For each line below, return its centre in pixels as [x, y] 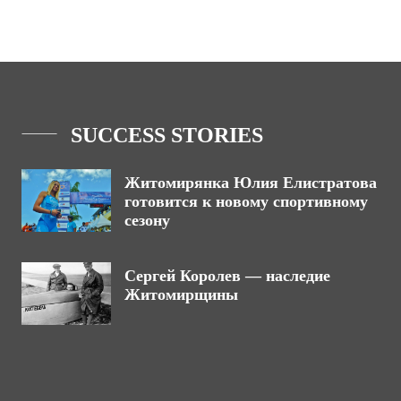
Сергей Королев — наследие [227, 276]
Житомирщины [181, 294]
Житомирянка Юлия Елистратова [251, 183]
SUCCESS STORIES [167, 135]
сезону [147, 220]
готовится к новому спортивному [246, 201]
